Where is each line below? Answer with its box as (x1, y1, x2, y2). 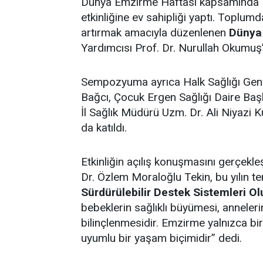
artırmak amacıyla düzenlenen (81, 25, 229, 39)
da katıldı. (81, 120, 127, 134)
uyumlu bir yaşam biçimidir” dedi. (81, 231, 242, 245)
